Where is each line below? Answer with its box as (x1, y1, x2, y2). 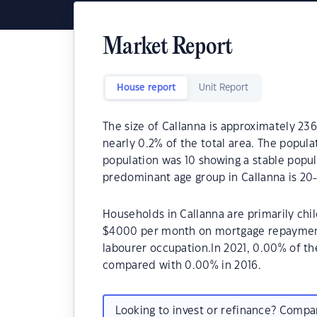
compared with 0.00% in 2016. (103, 260, 261, 271)
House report (117, 83, 176, 92)
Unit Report (199, 83, 248, 92)
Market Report (103, 35, 233, 60)
